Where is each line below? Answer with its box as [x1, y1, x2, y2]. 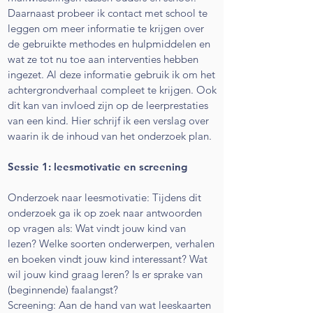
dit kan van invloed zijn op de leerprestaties [8, 98, 208, 112]
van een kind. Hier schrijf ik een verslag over [8, 113, 209, 127]
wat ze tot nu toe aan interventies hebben [8, 52, 198, 66]
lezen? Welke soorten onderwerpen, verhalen [8, 236, 214, 250]
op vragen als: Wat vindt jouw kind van [8, 221, 186, 235]
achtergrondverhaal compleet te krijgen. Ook [8, 82, 217, 96]
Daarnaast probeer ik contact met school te [8, 6, 208, 20]
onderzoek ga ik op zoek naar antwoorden [8, 205, 202, 219]
